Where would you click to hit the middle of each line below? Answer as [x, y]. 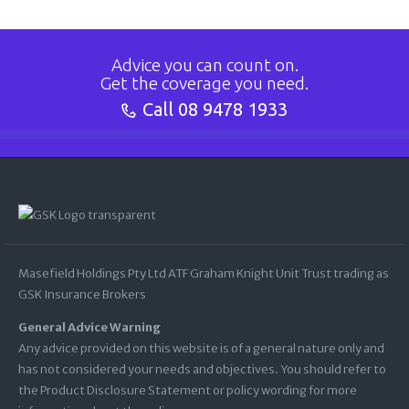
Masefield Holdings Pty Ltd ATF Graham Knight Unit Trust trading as [204, 274]
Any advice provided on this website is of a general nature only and [201, 349]
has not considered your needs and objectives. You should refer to [202, 370]
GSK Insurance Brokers [82, 295]
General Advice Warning [89, 328]
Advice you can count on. [204, 64]
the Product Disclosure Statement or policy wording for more [188, 391]
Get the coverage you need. [204, 83]
